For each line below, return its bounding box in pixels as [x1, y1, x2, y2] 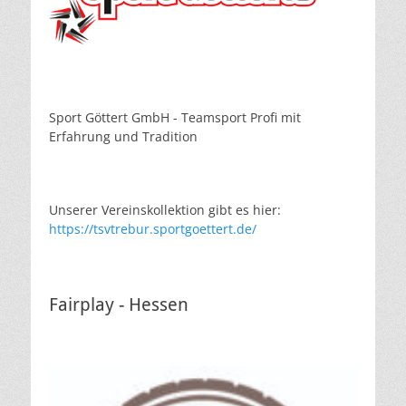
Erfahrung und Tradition [49, 128, 198, 146]
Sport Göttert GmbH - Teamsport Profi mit [49, 109, 301, 127]
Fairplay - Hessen [49, 294, 188, 316]
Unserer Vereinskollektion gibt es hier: [49, 201, 281, 219]
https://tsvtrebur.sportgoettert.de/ [49, 220, 256, 238]
